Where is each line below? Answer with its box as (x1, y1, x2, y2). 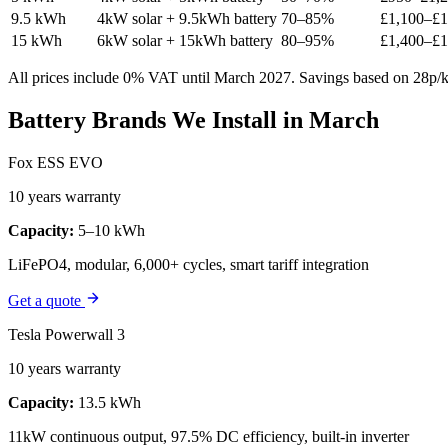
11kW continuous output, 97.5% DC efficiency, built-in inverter (8, 427, 409, 445)
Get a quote (8, 291, 85, 309)
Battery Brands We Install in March (8, 107, 379, 133)
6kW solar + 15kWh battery (97, 32, 273, 50)
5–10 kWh (74, 221, 145, 239)
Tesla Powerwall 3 (8, 325, 125, 343)
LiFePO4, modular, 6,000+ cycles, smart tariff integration (8, 255, 369, 273)
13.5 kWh (74, 393, 141, 411)
